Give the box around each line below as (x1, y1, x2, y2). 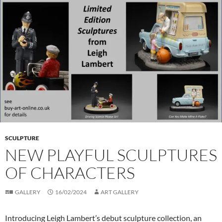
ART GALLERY (101, 188, 139, 196)
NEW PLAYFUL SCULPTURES (5, 144, 217, 165)
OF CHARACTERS (5, 162, 135, 183)
